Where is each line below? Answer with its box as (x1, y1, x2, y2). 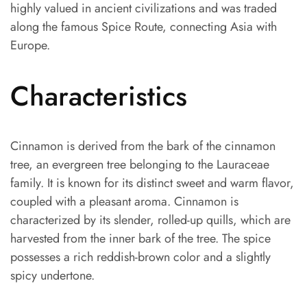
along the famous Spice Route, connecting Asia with (10, 18, 277, 36)
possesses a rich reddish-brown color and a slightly (10, 247, 271, 266)
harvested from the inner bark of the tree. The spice (10, 229, 271, 247)
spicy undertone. (10, 266, 95, 284)
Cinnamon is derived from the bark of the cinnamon (10, 136, 275, 155)
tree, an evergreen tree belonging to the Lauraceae (10, 155, 269, 173)
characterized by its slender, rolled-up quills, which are (10, 210, 291, 229)
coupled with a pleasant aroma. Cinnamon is (10, 192, 238, 210)
